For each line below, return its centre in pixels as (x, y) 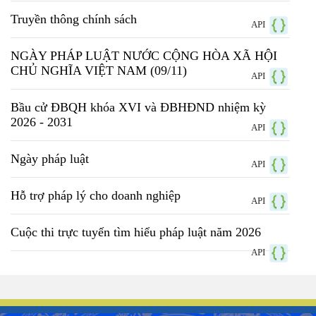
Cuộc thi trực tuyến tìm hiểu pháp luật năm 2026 (136, 232)
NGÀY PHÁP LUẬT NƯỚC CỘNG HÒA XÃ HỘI (144, 56)
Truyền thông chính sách (74, 19)
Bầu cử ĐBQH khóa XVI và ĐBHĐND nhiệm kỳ (138, 108)
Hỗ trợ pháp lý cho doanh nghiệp (96, 196)
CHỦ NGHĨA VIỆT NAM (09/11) (99, 71)
